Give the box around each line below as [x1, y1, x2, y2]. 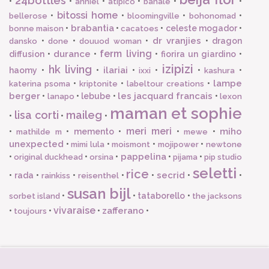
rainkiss [41, 171, 70, 180]
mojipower [157, 139, 199, 149]
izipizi [162, 61, 193, 76]
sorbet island [9, 191, 61, 201]
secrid [157, 169, 186, 181]
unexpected [9, 138, 64, 150]
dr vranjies [152, 35, 201, 46]
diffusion [9, 49, 44, 59]
